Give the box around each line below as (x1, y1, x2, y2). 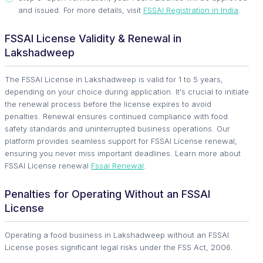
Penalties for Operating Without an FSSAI (5, 188, 210, 201)
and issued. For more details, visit (18, 5, 143, 15)
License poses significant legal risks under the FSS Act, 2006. (5, 242, 233, 252)
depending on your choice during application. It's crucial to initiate (5, 87, 249, 97)
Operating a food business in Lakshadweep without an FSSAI (5, 230, 229, 240)
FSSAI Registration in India (143, 5, 238, 15)
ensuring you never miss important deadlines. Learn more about (5, 149, 241, 159)
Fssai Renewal (91, 161, 144, 171)
